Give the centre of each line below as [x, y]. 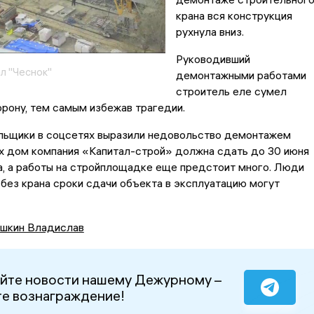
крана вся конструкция [234, 16]
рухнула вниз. [210, 32]
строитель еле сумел [231, 91]
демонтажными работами [241, 75]
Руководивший [213, 59]
